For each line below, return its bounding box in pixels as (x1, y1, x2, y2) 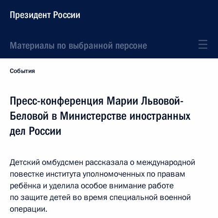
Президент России (10, 9, 80, 20)
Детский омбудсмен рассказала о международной (10, 157, 195, 168)
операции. (10, 203, 47, 215)
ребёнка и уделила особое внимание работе (10, 180, 174, 191)
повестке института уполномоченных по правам (10, 168, 185, 180)
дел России (10, 124, 61, 138)
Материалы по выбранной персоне (10, 39, 147, 51)
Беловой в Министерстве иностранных (10, 109, 190, 123)
